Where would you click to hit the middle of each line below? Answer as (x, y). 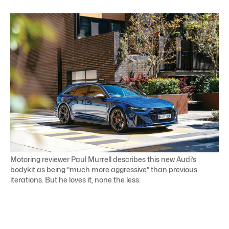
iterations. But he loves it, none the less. (75, 179)
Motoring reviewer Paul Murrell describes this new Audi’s (103, 159)
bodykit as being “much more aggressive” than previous (104, 169)
